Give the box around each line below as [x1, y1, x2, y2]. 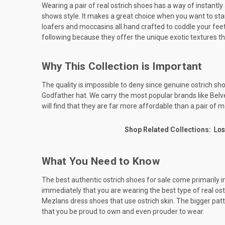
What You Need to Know [41, 155, 160, 167]
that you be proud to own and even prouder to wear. [41, 207, 204, 215]
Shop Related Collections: [124, 125, 211, 134]
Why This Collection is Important [41, 60, 202, 72]
